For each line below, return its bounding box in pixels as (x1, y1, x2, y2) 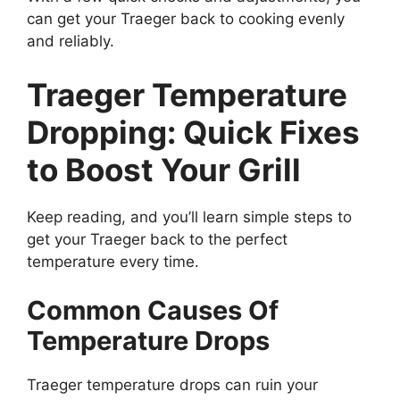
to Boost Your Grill (27, 150, 301, 188)
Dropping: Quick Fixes (27, 112, 360, 151)
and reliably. (27, 32, 114, 51)
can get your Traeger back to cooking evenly (27, 10, 345, 29)
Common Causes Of (27, 295, 279, 327)
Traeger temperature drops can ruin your (27, 376, 318, 395)
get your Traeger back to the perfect (27, 229, 287, 248)
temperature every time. (27, 252, 199, 271)
